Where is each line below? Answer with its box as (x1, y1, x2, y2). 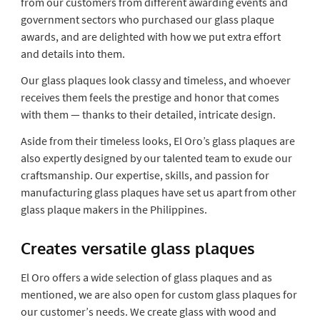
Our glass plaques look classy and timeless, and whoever (20, 72, 291, 87)
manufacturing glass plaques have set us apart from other (20, 184, 296, 199)
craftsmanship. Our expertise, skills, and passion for (20, 167, 269, 182)
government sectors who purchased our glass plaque (20, 11, 274, 26)
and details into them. (20, 46, 127, 61)
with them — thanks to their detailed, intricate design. (20, 106, 278, 121)
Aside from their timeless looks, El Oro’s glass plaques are (20, 133, 295, 148)
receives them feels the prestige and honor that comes (20, 89, 279, 104)
